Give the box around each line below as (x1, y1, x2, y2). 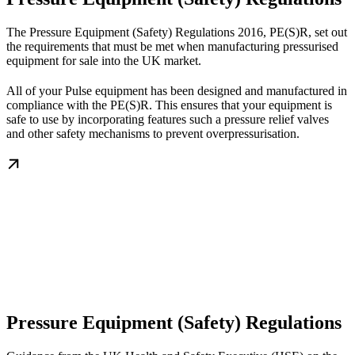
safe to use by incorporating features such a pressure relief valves (6, 112, 329, 126)
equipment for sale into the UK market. (6, 53, 201, 67)
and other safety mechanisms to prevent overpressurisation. (6, 126, 300, 140)
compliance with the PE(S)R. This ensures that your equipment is (6, 97, 332, 112)
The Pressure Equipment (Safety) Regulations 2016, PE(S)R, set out (6, 25, 347, 39)
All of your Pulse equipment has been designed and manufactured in (6, 83, 347, 97)
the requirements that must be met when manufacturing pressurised (6, 39, 338, 53)
